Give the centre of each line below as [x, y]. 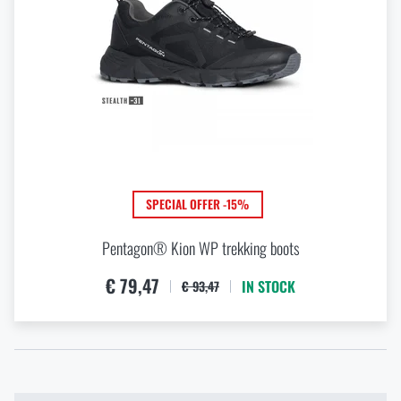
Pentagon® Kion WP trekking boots [200, 247]
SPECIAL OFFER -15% [198, 205]
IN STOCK [269, 286]
